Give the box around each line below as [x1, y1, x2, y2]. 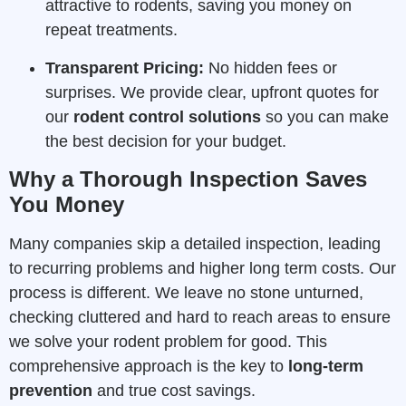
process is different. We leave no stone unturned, [9, 283, 363, 302]
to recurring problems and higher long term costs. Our [9, 258, 396, 277]
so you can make [261, 107, 389, 126]
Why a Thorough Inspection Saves [9, 166, 367, 191]
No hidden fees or [204, 58, 337, 77]
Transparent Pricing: [45, 58, 204, 77]
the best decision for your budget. [45, 131, 286, 150]
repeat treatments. [45, 21, 178, 40]
